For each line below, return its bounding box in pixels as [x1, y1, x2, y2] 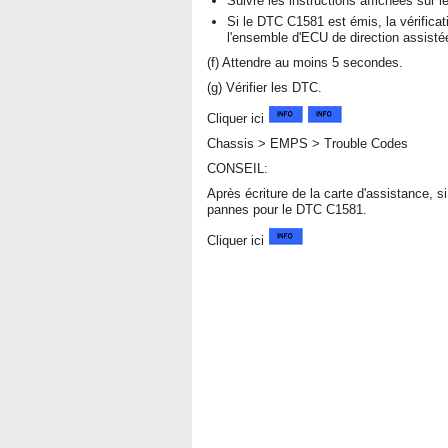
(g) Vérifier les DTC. [207, 80, 322, 95]
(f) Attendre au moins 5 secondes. [207, 55, 403, 70]
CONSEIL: [207, 161, 268, 176]
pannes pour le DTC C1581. [207, 202, 367, 217]
